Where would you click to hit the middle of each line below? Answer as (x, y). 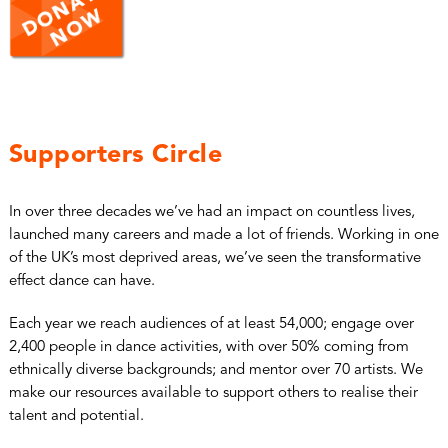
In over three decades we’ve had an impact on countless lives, (211, 212)
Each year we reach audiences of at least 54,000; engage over (211, 324)
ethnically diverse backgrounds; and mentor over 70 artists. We (215, 370)
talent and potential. (76, 416)
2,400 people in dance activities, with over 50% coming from (208, 347)
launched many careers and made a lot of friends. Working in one (223, 235)
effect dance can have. (81, 281)
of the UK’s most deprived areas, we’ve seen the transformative (214, 258)
